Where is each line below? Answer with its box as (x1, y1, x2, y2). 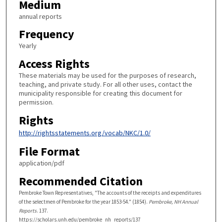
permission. (18, 98, 54, 107)
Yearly (18, 41, 37, 51)
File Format (18, 144, 80, 160)
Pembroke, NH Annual (148, 198, 198, 205)
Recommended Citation (18, 173, 143, 189)
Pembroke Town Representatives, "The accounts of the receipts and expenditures (18, 189, 201, 196)
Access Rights (18, 56, 90, 71)
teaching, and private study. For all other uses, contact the (18, 80, 192, 89)
